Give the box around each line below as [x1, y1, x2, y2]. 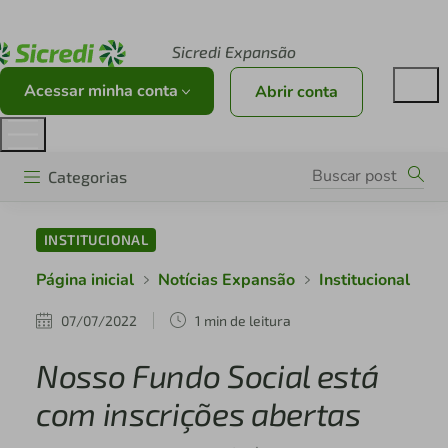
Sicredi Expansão [171, 42, 296, 61]
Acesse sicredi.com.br [40, 10, 206, 30]
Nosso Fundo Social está [35, 356, 379, 395]
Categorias [48, 166, 127, 186]
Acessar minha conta [24, 80, 182, 103]
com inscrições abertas [35, 394, 361, 433]
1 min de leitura [194, 311, 291, 329]
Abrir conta [255, 81, 338, 104]
